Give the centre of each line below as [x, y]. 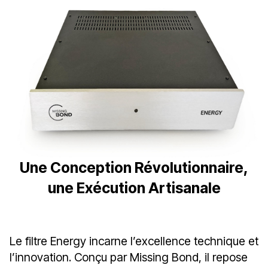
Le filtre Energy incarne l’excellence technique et [134, 241]
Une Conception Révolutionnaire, [134, 167]
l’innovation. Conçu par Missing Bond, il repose [129, 257]
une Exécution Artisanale [134, 188]
